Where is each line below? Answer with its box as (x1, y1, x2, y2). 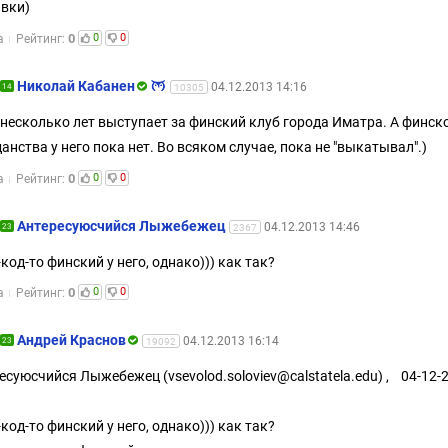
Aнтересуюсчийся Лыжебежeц (17, 217, 226, 234)
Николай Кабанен (17, 77, 135, 94)
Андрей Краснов (17, 332, 126, 349)
